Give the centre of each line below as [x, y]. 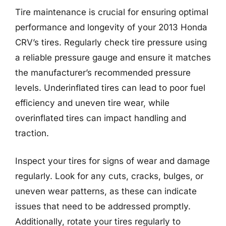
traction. [32, 133]
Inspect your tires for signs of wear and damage [112, 161]
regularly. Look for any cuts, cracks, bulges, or [109, 176]
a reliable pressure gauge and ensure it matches [113, 57]
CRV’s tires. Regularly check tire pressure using [111, 42]
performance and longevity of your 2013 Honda [111, 27]
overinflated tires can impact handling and [101, 118]
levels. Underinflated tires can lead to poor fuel [110, 88]
